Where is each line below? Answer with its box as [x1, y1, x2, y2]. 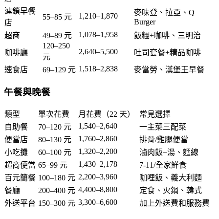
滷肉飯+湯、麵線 [139, 148, 198, 156]
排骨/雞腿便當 [139, 135, 188, 144]
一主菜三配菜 [139, 122, 186, 131]
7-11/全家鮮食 [139, 160, 187, 169]
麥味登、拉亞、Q [134, 8, 195, 17]
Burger [134, 18, 155, 26]
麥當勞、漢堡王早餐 [134, 66, 204, 74]
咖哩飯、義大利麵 [139, 173, 202, 182]
